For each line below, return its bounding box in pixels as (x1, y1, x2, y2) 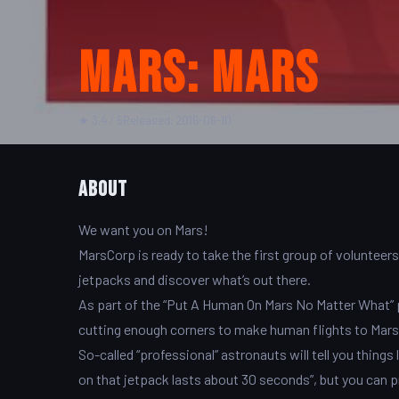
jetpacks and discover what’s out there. (78, 271, 311, 289)
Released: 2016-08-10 (123, 113, 232, 128)
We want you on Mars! (78, 221, 208, 239)
